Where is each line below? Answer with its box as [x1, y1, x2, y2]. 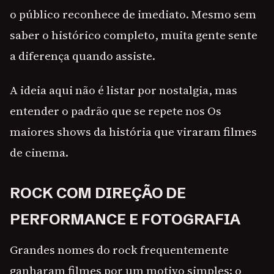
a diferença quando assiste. [10, 48, 155, 64]
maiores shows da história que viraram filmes [10, 124, 257, 140]
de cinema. [10, 144, 68, 161]
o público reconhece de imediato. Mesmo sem [10, 6, 256, 23]
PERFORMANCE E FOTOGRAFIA [10, 210, 240, 229]
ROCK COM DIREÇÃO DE [10, 184, 186, 202]
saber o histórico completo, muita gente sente [10, 27, 257, 43]
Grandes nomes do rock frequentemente [10, 242, 229, 258]
